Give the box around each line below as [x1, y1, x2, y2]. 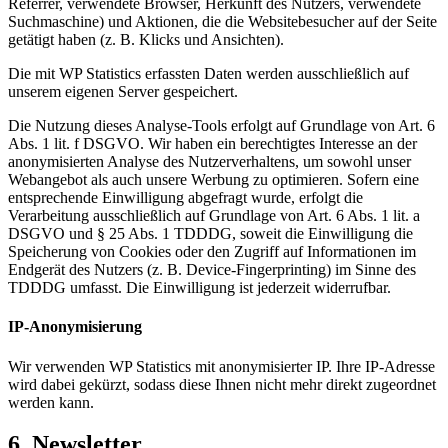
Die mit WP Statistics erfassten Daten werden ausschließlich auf [8, 65, 409, 83]
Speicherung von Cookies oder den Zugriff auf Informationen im [8, 243, 416, 261]
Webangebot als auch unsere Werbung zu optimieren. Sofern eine [8, 171, 419, 189]
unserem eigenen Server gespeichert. [8, 83, 238, 101]
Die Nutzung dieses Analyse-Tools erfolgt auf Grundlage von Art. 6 [8, 117, 435, 135]
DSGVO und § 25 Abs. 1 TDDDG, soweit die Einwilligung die [8, 225, 413, 243]
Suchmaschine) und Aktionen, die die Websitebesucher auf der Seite [8, 13, 437, 31]
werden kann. [8, 393, 94, 411]
